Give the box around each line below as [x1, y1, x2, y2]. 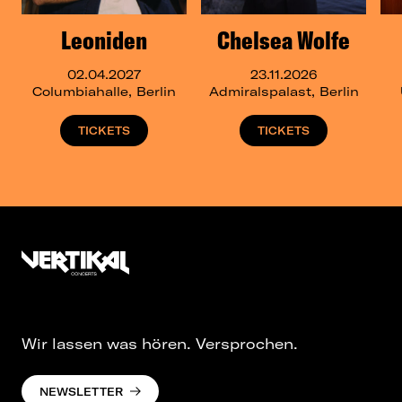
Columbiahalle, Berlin [32, 83, 176, 100]
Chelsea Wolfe [217, 24, 350, 57]
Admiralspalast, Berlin [208, 83, 359, 100]
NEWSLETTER [39, 384, 123, 398]
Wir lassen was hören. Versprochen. [22, 335, 298, 354]
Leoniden [61, 24, 147, 57]
